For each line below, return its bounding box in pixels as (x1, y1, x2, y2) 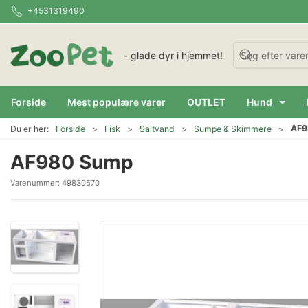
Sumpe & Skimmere (194, 123, 272, 134)
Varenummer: (10, 178, 62, 188)
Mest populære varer (67, 96, 166, 108)
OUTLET (187, 96, 225, 108)
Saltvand (140, 123, 175, 134)
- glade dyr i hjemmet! (124, 49, 223, 61)
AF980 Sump (10, 151, 133, 174)
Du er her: (10, 123, 49, 134)
